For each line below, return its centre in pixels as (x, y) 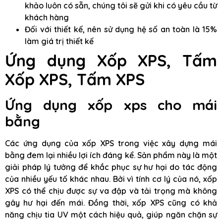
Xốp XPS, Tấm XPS (75, 80)
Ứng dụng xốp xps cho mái (111, 105)
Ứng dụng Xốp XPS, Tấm (111, 61)
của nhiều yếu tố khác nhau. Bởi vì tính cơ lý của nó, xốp (111, 179)
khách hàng (47, 18)
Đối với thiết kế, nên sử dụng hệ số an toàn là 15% (121, 29)
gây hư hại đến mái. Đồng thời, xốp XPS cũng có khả (111, 203)
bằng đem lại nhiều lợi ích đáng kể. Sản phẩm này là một (111, 155)
